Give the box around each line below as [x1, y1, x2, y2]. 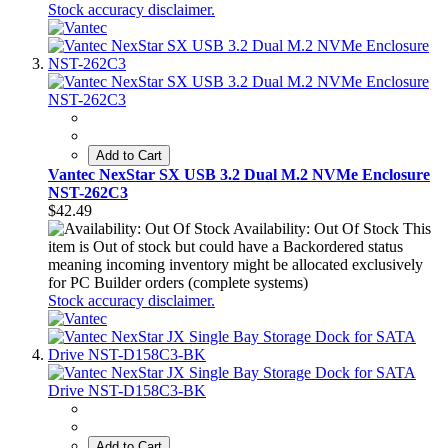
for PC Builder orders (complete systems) [48, 274, 308, 292]
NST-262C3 [48, 184, 128, 202]
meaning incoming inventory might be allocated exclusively [48, 256, 423, 274]
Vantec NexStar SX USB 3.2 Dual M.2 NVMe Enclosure [48, 166, 430, 184]
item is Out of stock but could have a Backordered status [48, 238, 403, 256]
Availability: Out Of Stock [233, 220, 399, 238]
